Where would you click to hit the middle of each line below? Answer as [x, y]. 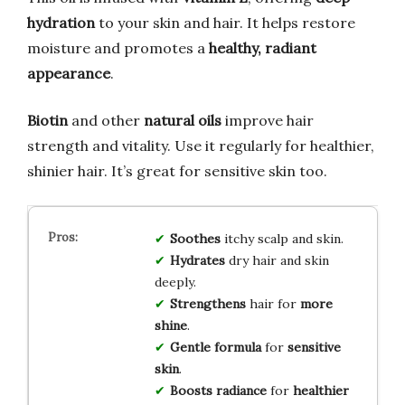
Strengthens [207, 304]
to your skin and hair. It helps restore [225, 23]
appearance [69, 74]
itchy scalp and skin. [282, 239]
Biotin [47, 121]
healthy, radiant [263, 48]
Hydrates [197, 261]
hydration [61, 23]
